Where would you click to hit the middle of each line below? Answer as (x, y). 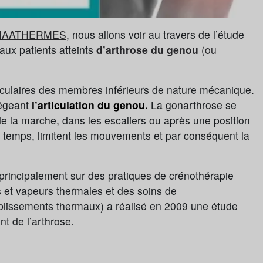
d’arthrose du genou (147, 50)
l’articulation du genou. (90, 105)
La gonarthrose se (192, 105)
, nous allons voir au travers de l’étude (155, 35)
